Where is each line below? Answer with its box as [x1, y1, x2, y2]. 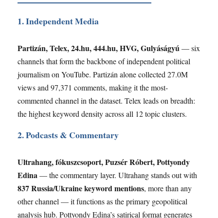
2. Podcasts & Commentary [18, 128, 119, 142]
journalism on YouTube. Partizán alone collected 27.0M [18, 69, 188, 80]
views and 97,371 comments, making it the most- [18, 82, 168, 93]
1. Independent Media [18, 14, 99, 27]
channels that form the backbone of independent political [18, 56, 190, 67]
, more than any [144, 183, 192, 194]
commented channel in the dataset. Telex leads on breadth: [18, 95, 195, 106]
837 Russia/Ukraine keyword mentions [18, 182, 144, 194]
